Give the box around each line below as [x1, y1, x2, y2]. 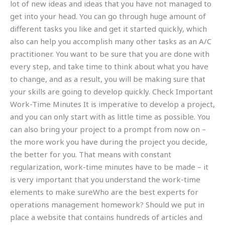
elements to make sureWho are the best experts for [10, 187, 198, 197]
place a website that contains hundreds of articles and [10, 212, 202, 222]
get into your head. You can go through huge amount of [10, 11, 206, 22]
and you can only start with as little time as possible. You [10, 111, 210, 122]
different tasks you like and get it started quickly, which [10, 24, 207, 34]
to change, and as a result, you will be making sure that [10, 74, 205, 84]
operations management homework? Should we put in [10, 199, 204, 210]
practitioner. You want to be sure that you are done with [10, 49, 209, 59]
